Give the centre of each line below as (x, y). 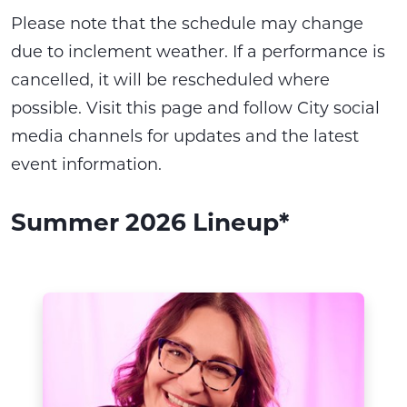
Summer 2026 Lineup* (150, 221)
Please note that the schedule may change (187, 23)
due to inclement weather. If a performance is (198, 51)
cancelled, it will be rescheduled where (170, 79)
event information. (86, 164)
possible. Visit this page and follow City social (195, 107)
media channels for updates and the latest (185, 135)
